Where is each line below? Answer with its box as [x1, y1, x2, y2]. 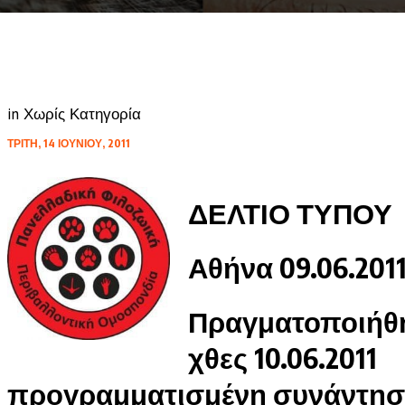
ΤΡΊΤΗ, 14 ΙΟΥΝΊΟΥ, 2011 [6, 136, 130, 150]
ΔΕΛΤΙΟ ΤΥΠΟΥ [187, 195, 392, 231]
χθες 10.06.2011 [187, 340, 383, 375]
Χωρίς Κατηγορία [23, 104, 141, 124]
